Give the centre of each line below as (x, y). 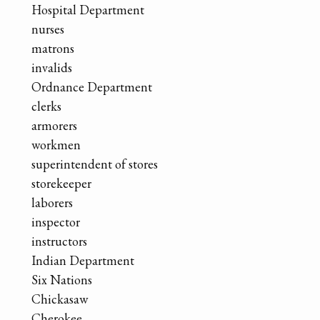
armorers (54, 125)
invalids (52, 67)
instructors (59, 241)
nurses (48, 29)
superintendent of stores (95, 164)
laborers (52, 202)
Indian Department (83, 260)
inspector (56, 221)
